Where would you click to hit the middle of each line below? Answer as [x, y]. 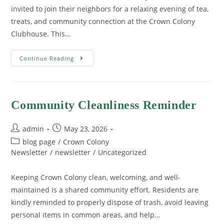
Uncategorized [122, 152]
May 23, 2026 [86, 129]
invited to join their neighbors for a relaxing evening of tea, [110, 9]
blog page [39, 142]
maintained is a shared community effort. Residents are [105, 190]
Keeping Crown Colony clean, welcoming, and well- [96, 177]
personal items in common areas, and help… [86, 215]
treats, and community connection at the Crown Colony [103, 21]
